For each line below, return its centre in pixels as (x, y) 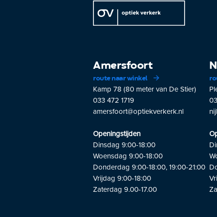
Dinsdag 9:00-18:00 (124, 144)
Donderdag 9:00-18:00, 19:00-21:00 (149, 167)
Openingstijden (117, 133)
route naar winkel (121, 78)
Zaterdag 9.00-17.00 (125, 189)
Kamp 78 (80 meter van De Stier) (145, 89)
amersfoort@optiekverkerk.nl (138, 111)
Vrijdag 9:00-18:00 (122, 178)
